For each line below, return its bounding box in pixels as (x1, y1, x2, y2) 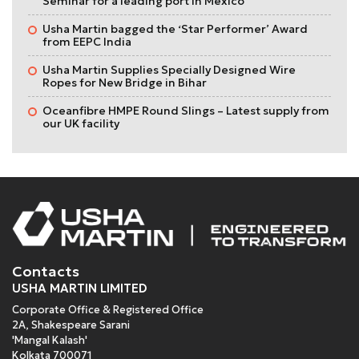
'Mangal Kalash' (12, 333, 87, 347)
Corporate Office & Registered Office (12, 302, 204, 317)
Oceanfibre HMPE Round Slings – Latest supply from (42, 103, 329, 118)
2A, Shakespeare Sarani (12, 317, 130, 332)
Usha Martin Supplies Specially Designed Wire (42, 62, 296, 77)
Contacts (12, 261, 79, 280)
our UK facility (42, 115, 119, 131)
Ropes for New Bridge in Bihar (42, 75, 207, 90)
